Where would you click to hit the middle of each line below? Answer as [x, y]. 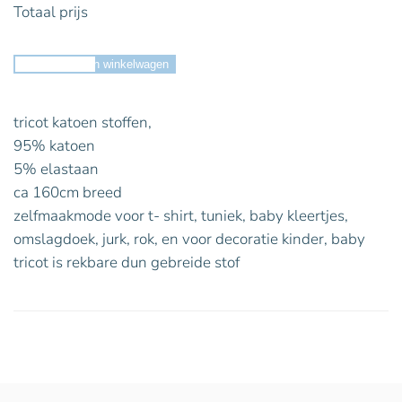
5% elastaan [56, 169]
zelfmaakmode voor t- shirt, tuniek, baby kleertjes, [181, 216]
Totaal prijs [51, 12]
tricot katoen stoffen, [83, 122]
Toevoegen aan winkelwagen [95, 64]
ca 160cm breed [68, 192]
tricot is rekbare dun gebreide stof [127, 262]
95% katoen [54, 146]
